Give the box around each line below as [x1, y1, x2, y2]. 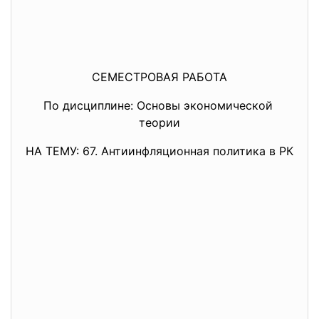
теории [139, 115, 180, 130]
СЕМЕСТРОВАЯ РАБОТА [92, 70, 227, 84]
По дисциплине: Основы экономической [43, 98, 276, 113]
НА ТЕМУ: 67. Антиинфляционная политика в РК [26, 144, 293, 158]
